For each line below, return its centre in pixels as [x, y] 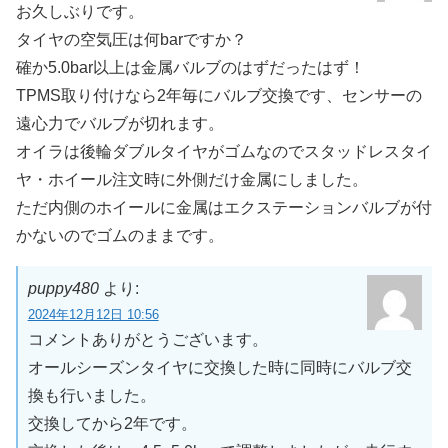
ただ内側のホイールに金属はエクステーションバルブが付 [224, 207]
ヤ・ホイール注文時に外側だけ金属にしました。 [192, 179]
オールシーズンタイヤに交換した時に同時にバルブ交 [219, 368]
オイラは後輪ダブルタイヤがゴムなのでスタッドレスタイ [224, 151]
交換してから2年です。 [112, 424]
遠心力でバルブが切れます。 [120, 123]
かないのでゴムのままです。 [120, 235]
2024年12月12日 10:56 [93, 315]
